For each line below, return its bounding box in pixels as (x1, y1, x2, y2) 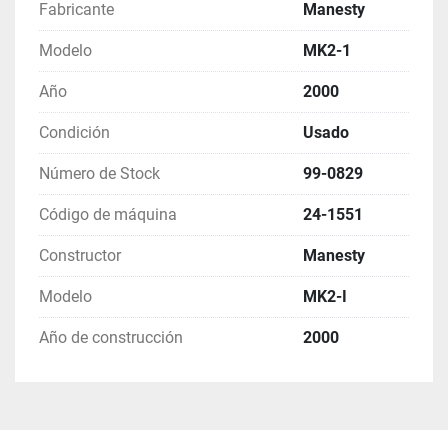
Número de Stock (39, 164, 160, 184)
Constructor (39, 246, 121, 266)
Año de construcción (39, 328, 183, 348)
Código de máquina (39, 205, 177, 225)
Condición (39, 123, 110, 143)
